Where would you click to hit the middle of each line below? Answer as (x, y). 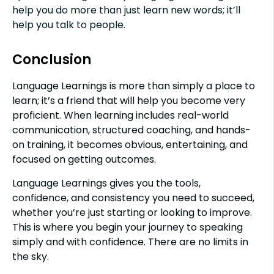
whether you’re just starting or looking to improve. (132, 212)
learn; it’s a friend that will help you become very (129, 101)
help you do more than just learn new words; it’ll (126, 10)
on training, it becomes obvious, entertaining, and (130, 145)
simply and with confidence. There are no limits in (130, 242)
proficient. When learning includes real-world (120, 116)
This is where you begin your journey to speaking (128, 227)
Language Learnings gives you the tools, (106, 183)
